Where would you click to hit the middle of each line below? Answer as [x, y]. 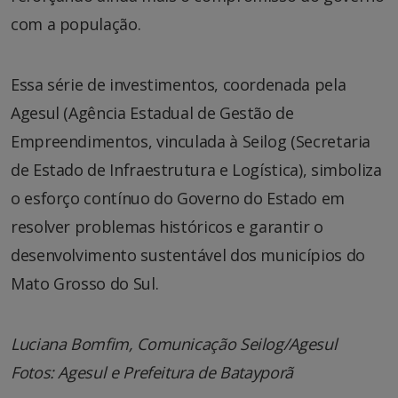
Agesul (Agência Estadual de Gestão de [152, 113]
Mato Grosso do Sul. [85, 284]
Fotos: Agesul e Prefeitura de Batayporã [154, 373]
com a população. [76, 24]
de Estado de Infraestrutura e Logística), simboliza [196, 170]
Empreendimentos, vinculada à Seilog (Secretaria [191, 142]
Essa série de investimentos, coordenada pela [179, 85]
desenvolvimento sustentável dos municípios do [188, 255]
